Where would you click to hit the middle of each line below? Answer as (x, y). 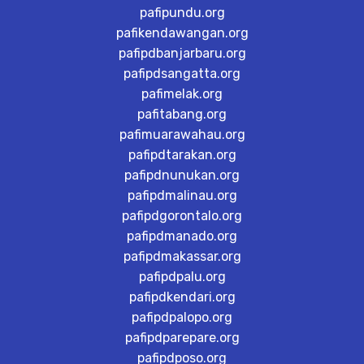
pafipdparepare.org (182, 338)
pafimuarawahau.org (182, 134)
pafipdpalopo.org (182, 317)
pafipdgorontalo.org (182, 216)
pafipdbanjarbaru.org (182, 53)
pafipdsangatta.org (182, 74)
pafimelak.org (182, 94)
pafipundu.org (182, 13)
